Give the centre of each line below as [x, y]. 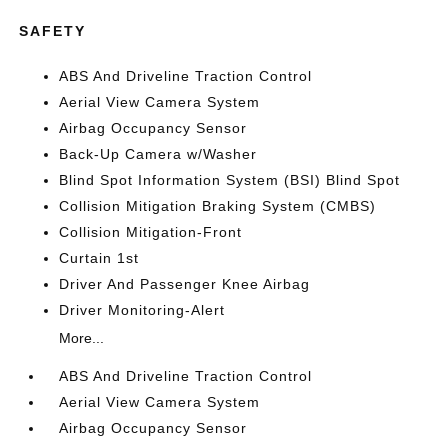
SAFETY [53, 31]
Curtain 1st [99, 258]
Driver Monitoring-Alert [142, 310]
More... [82, 338]
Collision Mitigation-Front [151, 232]
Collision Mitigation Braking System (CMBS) [218, 206]
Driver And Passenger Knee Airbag [185, 284]
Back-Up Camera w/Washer [158, 154]
